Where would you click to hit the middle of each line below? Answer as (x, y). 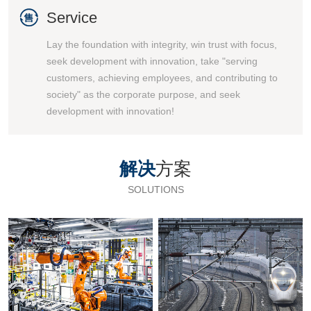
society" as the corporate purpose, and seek (143, 94)
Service (72, 18)
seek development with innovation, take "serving (152, 61)
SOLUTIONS (155, 190)
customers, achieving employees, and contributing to (162, 78)
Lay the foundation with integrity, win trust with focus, (162, 44)
